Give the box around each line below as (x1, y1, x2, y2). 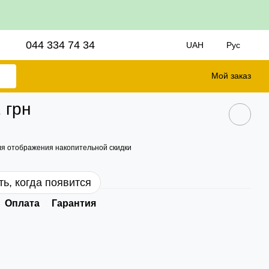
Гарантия (52, 198, 97, 208)
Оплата (5, 198, 40, 208)
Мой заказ (211, 71, 251, 80)
